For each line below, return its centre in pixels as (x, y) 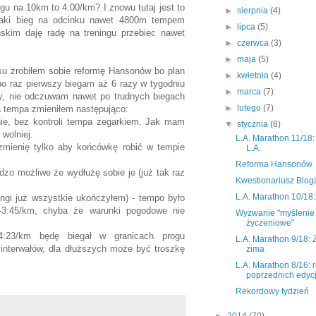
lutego (250, 108)
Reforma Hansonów (274, 165)
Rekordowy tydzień (272, 292)
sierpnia (254, 11)
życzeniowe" (270, 223)
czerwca (254, 43)
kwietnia (254, 76)
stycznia (254, 124)
